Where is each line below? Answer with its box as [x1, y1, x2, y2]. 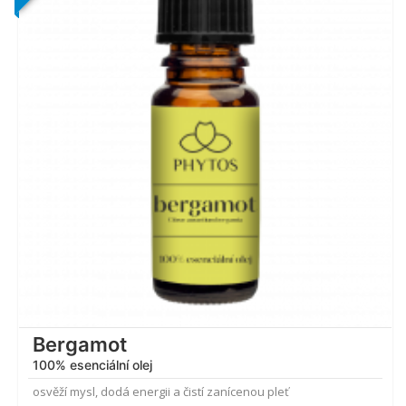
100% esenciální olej [33, 357, 152, 373]
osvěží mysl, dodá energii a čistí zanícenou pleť [33, 383, 289, 401]
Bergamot [33, 333, 127, 357]
